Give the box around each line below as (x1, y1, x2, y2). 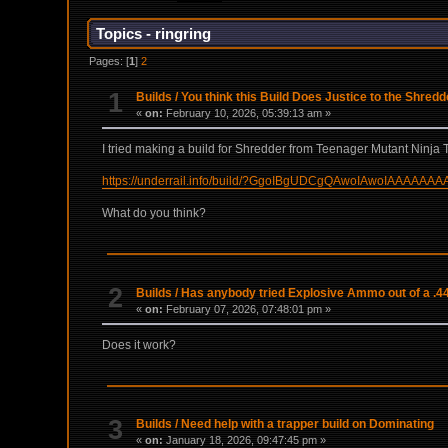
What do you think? (102, 206, 207, 221)
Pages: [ (89, 54, 130, 67)
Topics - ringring (96, 25, 212, 43)
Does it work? (102, 337, 177, 352)
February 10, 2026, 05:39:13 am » (163, 107, 332, 120)
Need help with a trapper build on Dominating (181, 417, 435, 432)
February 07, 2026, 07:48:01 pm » (163, 302, 332, 315)
